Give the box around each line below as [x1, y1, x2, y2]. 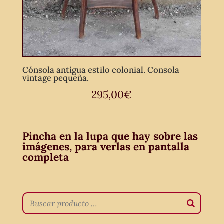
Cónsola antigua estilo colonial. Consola [22, 64, 179, 75]
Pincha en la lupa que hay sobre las [22, 129, 198, 143]
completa [22, 150, 69, 164]
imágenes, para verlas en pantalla [22, 140, 189, 154]
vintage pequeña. [22, 72, 89, 83]
